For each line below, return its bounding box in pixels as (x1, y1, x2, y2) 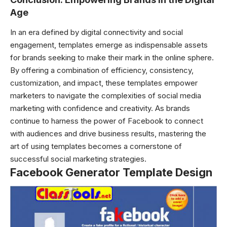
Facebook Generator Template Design (10, 165, 212, 179)
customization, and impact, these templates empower (10, 78, 198, 88)
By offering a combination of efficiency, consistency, (10, 65, 194, 75)
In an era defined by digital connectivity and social (10, 27, 183, 37)
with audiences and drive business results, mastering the (10, 128, 206, 138)
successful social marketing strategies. (10, 154, 146, 164)
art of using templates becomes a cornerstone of (10, 141, 182, 151)
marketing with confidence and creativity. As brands (10, 103, 190, 113)
